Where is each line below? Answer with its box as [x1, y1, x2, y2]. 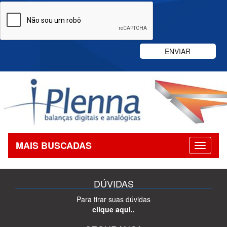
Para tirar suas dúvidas [77, 194, 150, 204]
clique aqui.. [92, 204, 135, 214]
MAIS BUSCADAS [16, 138, 92, 152]
